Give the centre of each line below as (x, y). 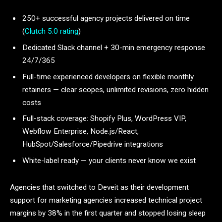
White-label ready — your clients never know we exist (109, 161)
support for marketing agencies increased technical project (106, 200)
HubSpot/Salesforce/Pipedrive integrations (93, 144)
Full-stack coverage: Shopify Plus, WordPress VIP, (104, 119)
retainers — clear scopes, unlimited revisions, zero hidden (115, 89)
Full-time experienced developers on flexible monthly (108, 77)
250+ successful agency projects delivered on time (106, 19)
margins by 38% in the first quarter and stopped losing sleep (108, 213)
